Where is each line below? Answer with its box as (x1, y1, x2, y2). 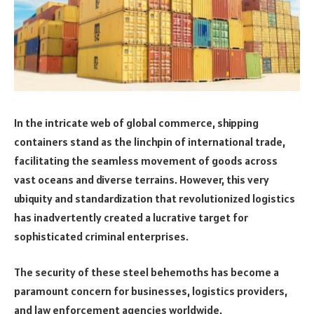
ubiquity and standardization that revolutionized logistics (14, 191, 295, 205)
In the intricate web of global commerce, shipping (14, 115, 259, 130)
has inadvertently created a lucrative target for (14, 210, 248, 224)
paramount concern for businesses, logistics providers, (14, 284, 287, 299)
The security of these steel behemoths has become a (14, 265, 279, 280)
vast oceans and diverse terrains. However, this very (14, 172, 269, 186)
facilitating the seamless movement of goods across (14, 153, 278, 168)
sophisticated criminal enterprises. (14, 228, 189, 243)
